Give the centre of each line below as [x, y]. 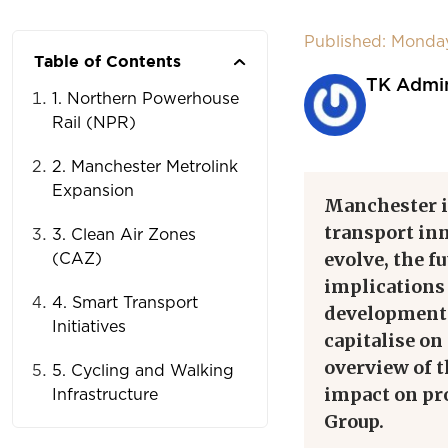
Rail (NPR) [94, 123]
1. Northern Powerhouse [146, 99]
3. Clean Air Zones [124, 235]
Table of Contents [107, 61]
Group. [354, 421]
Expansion [93, 191]
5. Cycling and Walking [143, 371]
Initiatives [89, 327]
